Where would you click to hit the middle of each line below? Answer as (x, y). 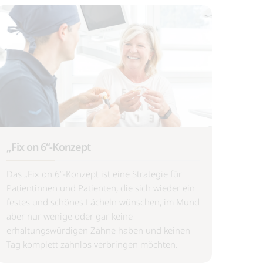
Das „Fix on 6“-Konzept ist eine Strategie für (94, 174)
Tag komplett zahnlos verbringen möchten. (92, 245)
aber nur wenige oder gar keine (70, 216)
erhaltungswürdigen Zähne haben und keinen (98, 230)
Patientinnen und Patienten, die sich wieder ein (101, 188)
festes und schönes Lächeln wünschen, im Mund (103, 202)
